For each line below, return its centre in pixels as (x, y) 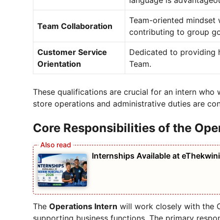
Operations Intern (83, 206)
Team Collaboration (75, 26)
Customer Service (72, 52)
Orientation (59, 64)
